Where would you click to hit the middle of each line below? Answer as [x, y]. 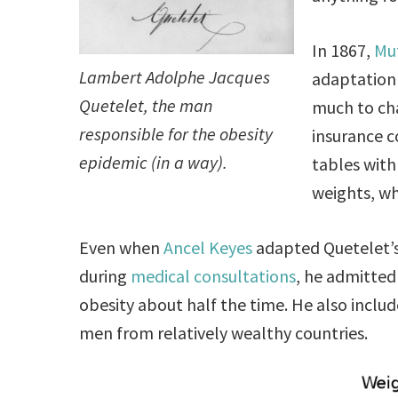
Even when [122, 247]
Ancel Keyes [208, 247]
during [105, 275]
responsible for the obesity [176, 133]
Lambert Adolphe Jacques [175, 76]
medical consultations [214, 275]
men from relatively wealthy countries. [224, 332]
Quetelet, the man [147, 105]
